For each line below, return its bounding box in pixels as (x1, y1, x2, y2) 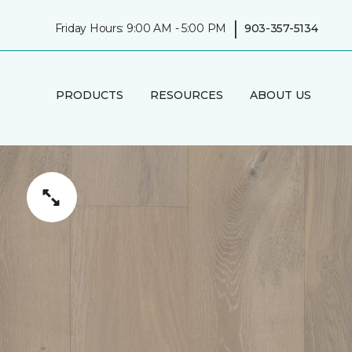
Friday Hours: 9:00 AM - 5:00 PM (54, 20, 227, 35)
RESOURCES (149, 87, 223, 102)
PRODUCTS (55, 87, 123, 102)
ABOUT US (249, 87, 311, 102)
